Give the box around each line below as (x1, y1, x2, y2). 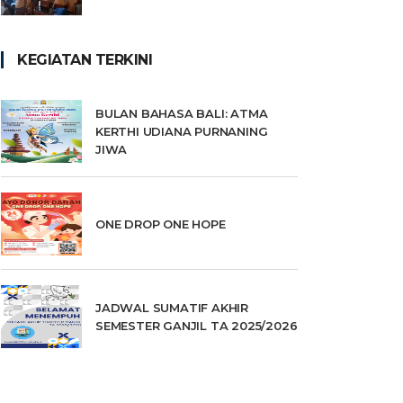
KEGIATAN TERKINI (17, 51, 152, 68)
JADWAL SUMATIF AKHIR (95, 300, 249, 315)
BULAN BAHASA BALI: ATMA (95, 106, 268, 121)
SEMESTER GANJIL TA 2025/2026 (95, 318, 298, 333)
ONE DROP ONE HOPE (95, 217, 226, 231)
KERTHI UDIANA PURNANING (95, 124, 268, 139)
